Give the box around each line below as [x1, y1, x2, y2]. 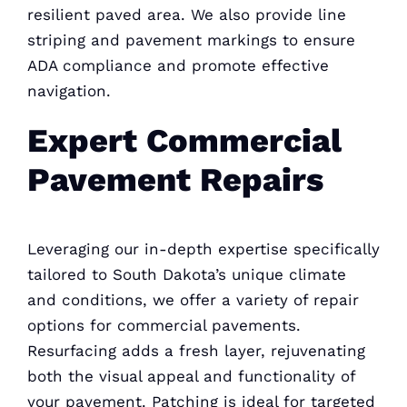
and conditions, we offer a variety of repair [26, 290, 359, 309]
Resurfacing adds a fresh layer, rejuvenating [26, 341, 365, 360]
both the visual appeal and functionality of [26, 366, 355, 385]
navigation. [26, 82, 111, 101]
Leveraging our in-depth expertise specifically [26, 239, 380, 258]
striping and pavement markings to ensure [26, 31, 355, 50]
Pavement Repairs [26, 161, 323, 200]
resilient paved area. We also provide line [26, 5, 346, 25]
